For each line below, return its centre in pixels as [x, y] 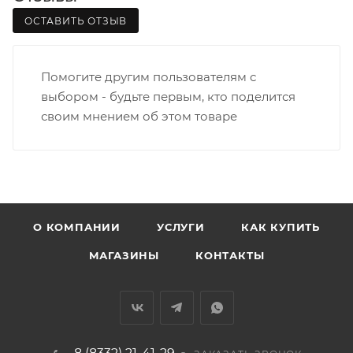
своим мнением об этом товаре [139, 117]
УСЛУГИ [181, 227]
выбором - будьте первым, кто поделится [168, 97]
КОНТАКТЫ [230, 256]
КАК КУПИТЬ [280, 227]
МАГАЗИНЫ [124, 256]
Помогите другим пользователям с [149, 77]
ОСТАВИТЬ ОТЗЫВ [76, 21]
